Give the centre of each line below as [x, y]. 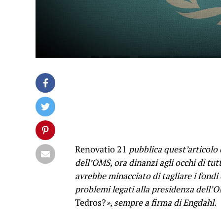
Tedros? [91, 202]
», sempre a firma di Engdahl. [161, 202]
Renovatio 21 [102, 149]
